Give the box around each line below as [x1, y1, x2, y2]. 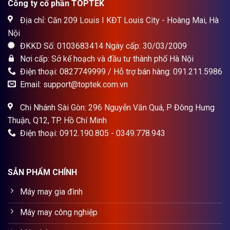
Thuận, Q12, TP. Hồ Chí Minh [8, 116, 107, 126]
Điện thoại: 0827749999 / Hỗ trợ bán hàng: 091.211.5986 [18, 66, 222, 76]
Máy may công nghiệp [20, 207, 98, 217]
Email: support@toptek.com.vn [18, 79, 128, 89]
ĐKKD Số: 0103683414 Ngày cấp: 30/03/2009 [18, 41, 187, 51]
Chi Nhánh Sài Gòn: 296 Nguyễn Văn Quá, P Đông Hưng [18, 103, 215, 113]
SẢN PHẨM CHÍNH [8, 167, 77, 178]
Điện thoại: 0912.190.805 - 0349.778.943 [18, 128, 165, 139]
